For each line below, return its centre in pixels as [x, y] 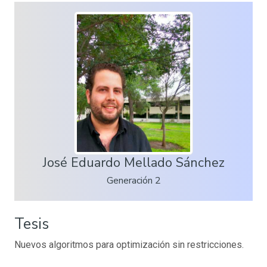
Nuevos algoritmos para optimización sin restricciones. [129, 244]
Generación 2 [133, 180]
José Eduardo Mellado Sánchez [133, 162]
